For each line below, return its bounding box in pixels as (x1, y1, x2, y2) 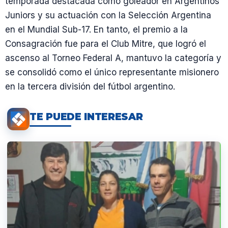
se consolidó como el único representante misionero (5, 67, 219, 77)
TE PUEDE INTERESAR (30, 110, 143, 123)
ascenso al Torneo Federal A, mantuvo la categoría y (5, 53, 221, 63)
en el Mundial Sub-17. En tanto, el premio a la (5, 24, 188, 35)
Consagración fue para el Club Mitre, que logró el (5, 39, 206, 49)
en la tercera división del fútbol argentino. (5, 81, 175, 92)
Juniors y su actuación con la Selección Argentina (5, 10, 211, 20)
